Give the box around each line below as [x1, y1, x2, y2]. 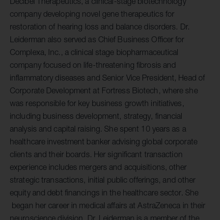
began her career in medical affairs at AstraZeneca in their [10, 201, 206, 210]
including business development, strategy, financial [10, 111, 183, 121]
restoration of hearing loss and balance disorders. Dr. [10, 22, 190, 31]
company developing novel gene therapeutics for [10, 9, 175, 19]
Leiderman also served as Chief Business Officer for [10, 35, 185, 44]
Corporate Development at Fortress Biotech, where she [10, 86, 198, 95]
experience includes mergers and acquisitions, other [10, 163, 187, 172]
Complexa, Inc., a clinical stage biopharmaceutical [10, 48, 179, 57]
